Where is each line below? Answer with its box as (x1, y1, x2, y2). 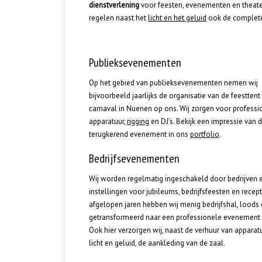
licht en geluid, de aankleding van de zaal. (89, 238, 225, 248)
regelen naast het (89, 13, 148, 23)
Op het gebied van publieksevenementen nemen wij (89, 78, 258, 88)
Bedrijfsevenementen (89, 151, 180, 166)
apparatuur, (89, 116, 127, 126)
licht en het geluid (148, 13, 206, 23)
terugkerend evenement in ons (89, 129, 190, 139)
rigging (127, 116, 149, 126)
